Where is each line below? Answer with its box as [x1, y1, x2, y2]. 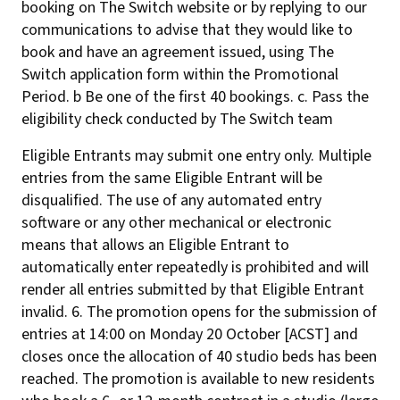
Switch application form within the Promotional [21, 63, 338, 86]
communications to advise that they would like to [21, 19, 353, 41]
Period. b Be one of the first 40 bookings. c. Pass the [21, 86, 369, 108]
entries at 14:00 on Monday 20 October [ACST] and [21, 323, 358, 346]
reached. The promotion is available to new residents [21, 368, 375, 390]
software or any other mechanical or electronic [21, 212, 331, 234]
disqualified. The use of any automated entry [21, 189, 321, 212]
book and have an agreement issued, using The [21, 41, 334, 63]
